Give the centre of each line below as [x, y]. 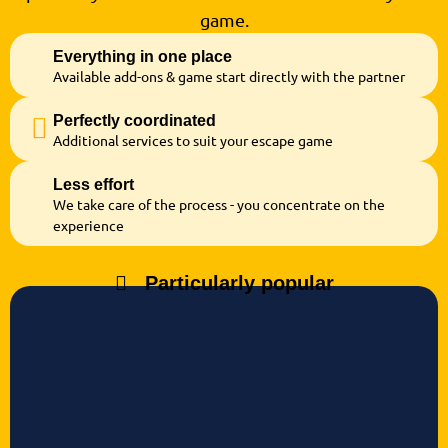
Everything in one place [142, 57]
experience [88, 225]
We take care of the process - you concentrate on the [219, 204]
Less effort [93, 185]
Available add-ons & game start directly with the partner [229, 76]
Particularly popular [239, 283]
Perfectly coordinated [134, 121]
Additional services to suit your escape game [193, 140]
